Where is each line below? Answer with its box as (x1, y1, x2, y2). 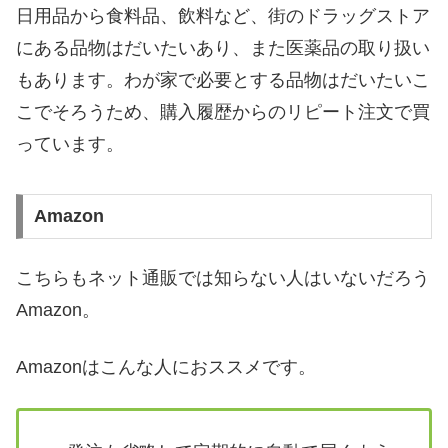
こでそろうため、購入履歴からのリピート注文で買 (16, 101, 430, 122)
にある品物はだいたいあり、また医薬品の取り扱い (16, 37, 430, 58)
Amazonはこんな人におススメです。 (16, 356, 316, 377)
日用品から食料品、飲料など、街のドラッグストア (16, 5, 430, 26)
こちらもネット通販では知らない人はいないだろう (16, 267, 430, 288)
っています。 (16, 133, 124, 154)
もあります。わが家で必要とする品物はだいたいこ (16, 69, 430, 90)
